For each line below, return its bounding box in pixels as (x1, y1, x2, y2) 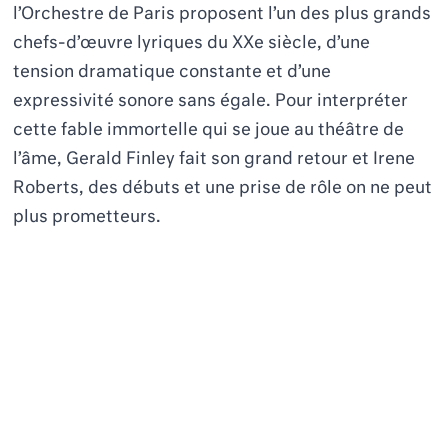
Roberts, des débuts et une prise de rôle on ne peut (13, 179, 433, 197)
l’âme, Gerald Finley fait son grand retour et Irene (13, 150, 416, 168)
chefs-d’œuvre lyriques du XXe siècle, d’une (13, 34, 371, 52)
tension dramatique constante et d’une (13, 63, 332, 81)
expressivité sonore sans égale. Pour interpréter (13, 92, 409, 110)
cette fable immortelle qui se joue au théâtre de (13, 121, 405, 139)
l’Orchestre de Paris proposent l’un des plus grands (13, 5, 432, 23)
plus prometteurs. (13, 208, 162, 226)
